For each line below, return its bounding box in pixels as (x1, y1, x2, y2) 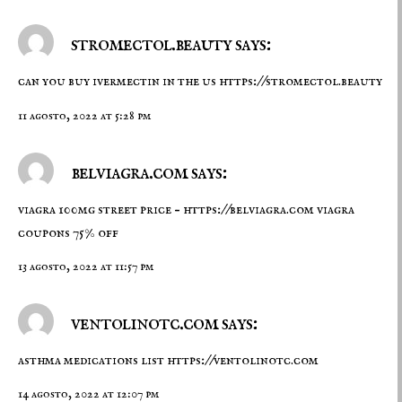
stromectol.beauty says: (67, 30, 270, 58)
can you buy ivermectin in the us (18, 73, 219, 92)
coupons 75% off (18, 223, 118, 242)
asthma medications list (18, 352, 167, 371)
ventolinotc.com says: (67, 309, 257, 337)
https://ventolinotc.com (167, 352, 319, 371)
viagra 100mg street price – (18, 200, 183, 219)
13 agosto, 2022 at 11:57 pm (18, 258, 153, 275)
